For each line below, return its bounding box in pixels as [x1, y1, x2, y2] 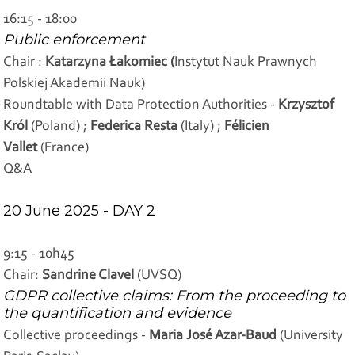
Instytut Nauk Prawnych [174, 55, 318, 70]
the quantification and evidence [3, 304, 232, 323]
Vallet [3, 140, 41, 155]
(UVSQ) [137, 269, 182, 284]
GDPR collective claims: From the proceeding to [3, 287, 346, 305]
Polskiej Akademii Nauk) [3, 76, 146, 91]
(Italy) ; [177, 119, 225, 134]
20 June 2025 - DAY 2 [3, 201, 160, 219]
